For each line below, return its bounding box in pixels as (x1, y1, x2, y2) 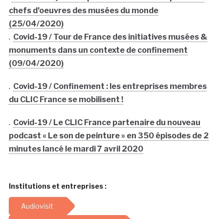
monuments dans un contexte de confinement (8, 45, 188, 55)
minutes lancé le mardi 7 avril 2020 (8, 144, 143, 153)
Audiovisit (21, 201, 53, 210)
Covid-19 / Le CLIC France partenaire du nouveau (13, 117, 200, 127)
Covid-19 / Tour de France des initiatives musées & (13, 32, 207, 42)
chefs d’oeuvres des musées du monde (8, 5, 158, 15)
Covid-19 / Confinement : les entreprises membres (13, 81, 207, 91)
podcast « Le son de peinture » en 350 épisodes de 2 (8, 131, 209, 140)
